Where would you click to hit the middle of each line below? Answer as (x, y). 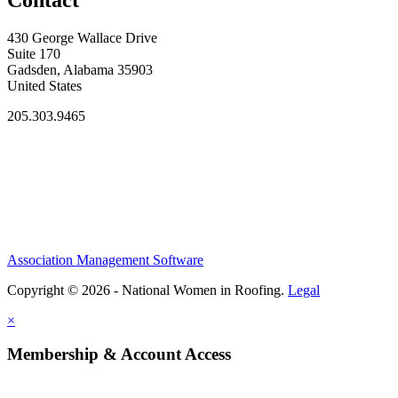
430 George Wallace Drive (82, 38)
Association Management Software (105, 259)
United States (44, 86)
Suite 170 (34, 54)
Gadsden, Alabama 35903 (80, 70)
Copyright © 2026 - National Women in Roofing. (147, 290)
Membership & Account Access (119, 354)
